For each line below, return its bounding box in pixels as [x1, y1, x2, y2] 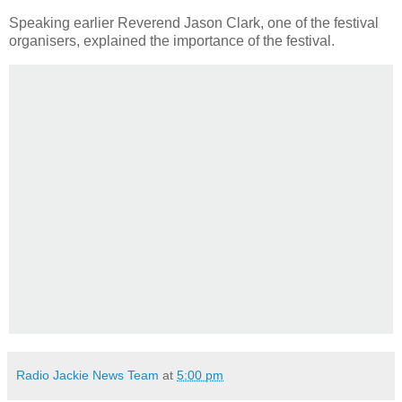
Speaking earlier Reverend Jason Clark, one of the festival [9, 15, 379, 31]
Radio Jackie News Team [16, 368, 159, 383]
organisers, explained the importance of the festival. [9, 33, 335, 49]
